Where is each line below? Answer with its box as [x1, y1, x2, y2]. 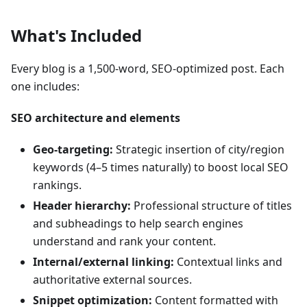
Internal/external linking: [33, 254, 174, 269]
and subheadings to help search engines [33, 216, 243, 231]
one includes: [11, 79, 79, 94]
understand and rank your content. [33, 234, 216, 249]
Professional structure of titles [131, 198, 292, 213]
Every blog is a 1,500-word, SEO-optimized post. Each [11, 61, 284, 76]
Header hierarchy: [33, 198, 131, 213]
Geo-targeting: [33, 142, 113, 157]
